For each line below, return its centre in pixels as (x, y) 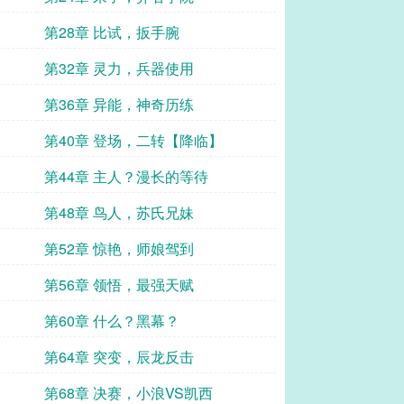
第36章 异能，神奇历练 (119, 104)
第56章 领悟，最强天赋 (119, 285)
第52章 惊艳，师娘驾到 (119, 248)
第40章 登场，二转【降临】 (133, 140)
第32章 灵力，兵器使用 (119, 68)
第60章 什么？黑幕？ (112, 321)
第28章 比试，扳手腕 (112, 32)
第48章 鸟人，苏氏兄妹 (119, 212)
